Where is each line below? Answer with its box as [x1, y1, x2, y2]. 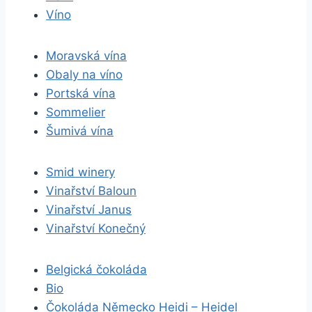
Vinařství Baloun [46, 184, 136, 198]
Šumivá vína [46, 124, 114, 138]
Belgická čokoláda [46, 263, 147, 276]
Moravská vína [46, 49, 127, 63]
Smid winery [46, 165, 115, 179]
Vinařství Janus [46, 203, 132, 217]
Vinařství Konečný [46, 221, 146, 235]
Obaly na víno [46, 68, 123, 81]
